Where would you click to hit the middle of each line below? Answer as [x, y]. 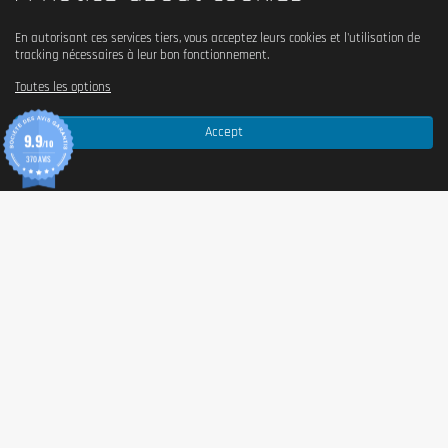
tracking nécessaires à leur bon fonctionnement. [142, 55]
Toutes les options [63, 86]
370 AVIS [38, 159]
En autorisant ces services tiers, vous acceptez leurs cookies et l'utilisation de [217, 38]
